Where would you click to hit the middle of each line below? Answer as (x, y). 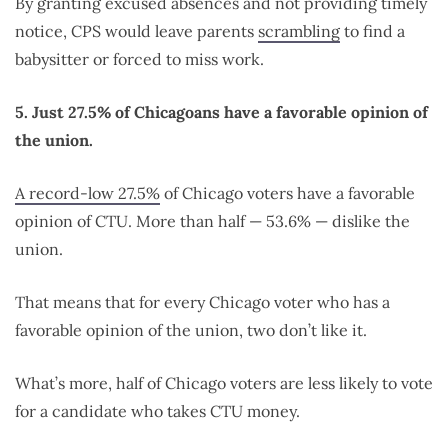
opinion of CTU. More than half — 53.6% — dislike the (212, 220)
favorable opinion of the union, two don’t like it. (191, 329)
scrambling (299, 30)
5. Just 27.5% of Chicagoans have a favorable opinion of (221, 111)
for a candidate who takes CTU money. (157, 410)
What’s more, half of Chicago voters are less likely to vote (224, 382)
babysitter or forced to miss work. (139, 58)
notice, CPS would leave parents (136, 30)
